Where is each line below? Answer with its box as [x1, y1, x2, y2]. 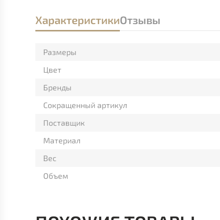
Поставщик [43, 118, 85, 127]
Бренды [43, 82, 72, 92]
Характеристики [35, 13, 120, 26]
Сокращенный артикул [43, 100, 127, 110]
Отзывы [120, 13, 161, 26]
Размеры [43, 47, 77, 56]
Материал [43, 136, 81, 145]
